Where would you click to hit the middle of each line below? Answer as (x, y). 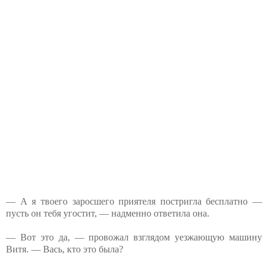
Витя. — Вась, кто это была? (65, 249)
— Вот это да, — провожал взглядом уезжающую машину (134, 237)
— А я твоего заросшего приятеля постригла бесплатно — (134, 201)
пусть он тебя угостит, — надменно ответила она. (108, 213)
